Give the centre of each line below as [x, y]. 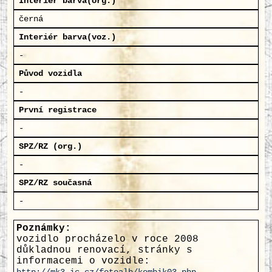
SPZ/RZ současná [55, 183]
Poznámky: [44, 228]
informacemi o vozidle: [83, 261]
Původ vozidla [50, 73]
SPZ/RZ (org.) [50, 146]
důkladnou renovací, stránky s [104, 250]
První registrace [58, 110]
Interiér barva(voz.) [67, 37]
